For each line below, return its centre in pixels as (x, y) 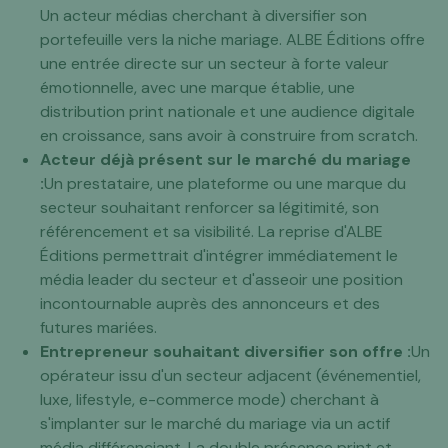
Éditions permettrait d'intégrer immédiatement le (219, 256)
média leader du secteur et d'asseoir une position (221, 280)
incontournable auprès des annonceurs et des (210, 304)
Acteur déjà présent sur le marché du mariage (225, 160)
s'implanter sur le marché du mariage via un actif (215, 424)
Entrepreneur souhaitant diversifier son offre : (225, 352)
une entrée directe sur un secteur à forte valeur (214, 64)
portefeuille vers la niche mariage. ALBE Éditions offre (232, 40)
